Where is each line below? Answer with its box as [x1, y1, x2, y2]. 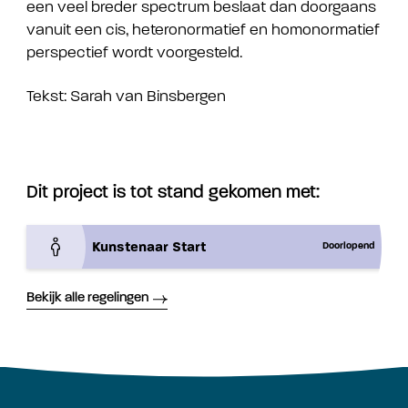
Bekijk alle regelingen [26, 291, 148, 306]
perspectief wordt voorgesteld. [26, 44, 242, 62]
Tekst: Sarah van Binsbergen [26, 87, 226, 105]
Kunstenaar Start [92, 238, 207, 255]
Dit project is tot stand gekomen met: [26, 184, 320, 203]
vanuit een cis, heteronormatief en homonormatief [26, 21, 380, 39]
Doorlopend [321, 241, 375, 252]
